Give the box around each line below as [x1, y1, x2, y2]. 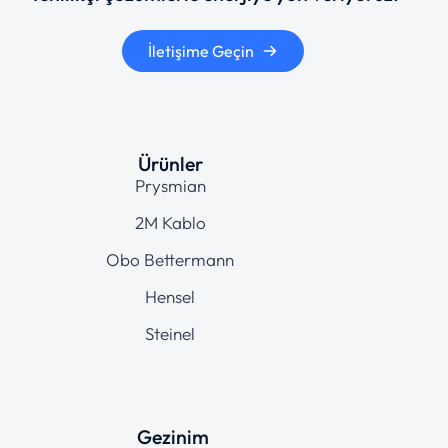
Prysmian [134, 174, 206, 196]
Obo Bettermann [106, 248, 234, 270]
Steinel [145, 322, 195, 344]
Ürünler [137, 150, 203, 176]
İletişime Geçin [148, 41, 254, 62]
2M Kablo [134, 211, 206, 233]
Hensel [145, 285, 195, 307]
